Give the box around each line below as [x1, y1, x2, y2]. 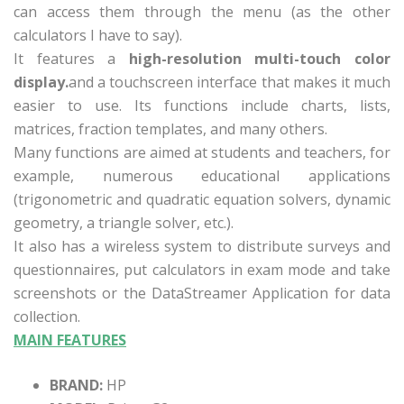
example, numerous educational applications [14, 165, 390, 186]
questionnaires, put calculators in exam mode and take [14, 259, 390, 280]
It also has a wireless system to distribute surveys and [14, 235, 390, 256]
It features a [14, 48, 129, 69]
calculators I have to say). [14, 24, 182, 45]
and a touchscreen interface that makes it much [69, 71, 390, 92]
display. [14, 71, 69, 92]
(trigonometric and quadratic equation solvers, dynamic [14, 188, 390, 209]
